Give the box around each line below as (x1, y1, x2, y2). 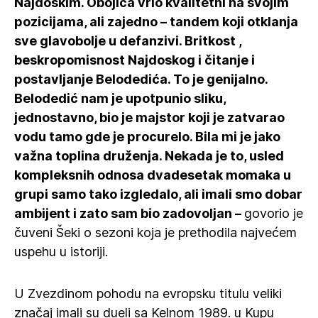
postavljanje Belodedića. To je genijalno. (14, 72, 268, 87)
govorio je (244, 206, 303, 221)
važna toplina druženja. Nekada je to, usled (14, 148, 284, 163)
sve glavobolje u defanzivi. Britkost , (14, 33, 241, 48)
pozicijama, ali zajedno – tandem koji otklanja (14, 14, 298, 29)
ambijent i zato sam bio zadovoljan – (14, 206, 244, 221)
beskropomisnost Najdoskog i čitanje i (14, 53, 255, 67)
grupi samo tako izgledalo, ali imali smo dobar (14, 187, 302, 202)
